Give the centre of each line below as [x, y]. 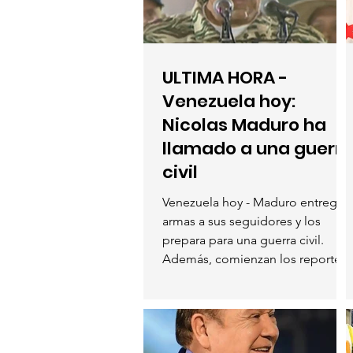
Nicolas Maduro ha [244, 124]
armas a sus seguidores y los [242, 221]
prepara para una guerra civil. [243, 240]
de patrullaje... [202, 277]
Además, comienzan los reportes [255, 258]
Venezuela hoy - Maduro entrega [253, 202]
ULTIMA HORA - [225, 77]
